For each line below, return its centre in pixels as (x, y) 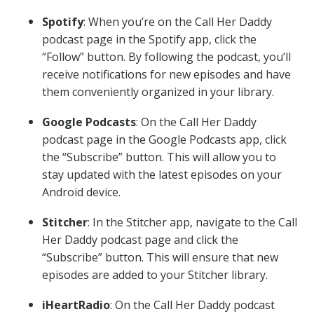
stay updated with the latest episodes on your (162, 175)
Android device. (81, 192)
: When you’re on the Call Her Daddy (178, 22)
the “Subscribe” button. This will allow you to (159, 157)
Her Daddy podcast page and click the (140, 240)
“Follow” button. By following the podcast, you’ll (166, 57)
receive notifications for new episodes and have (166, 74)
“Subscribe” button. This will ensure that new (160, 257)
